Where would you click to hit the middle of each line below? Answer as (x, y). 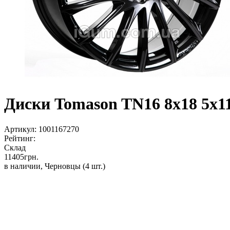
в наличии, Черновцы (43, 166)
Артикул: (20, 129)
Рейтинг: (20, 138)
